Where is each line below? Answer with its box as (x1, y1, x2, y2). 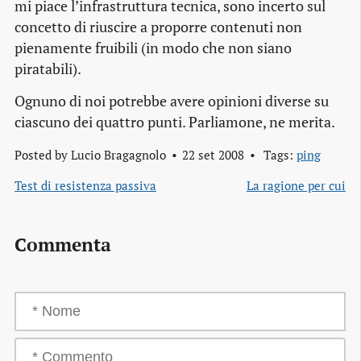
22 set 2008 (181, 147, 244, 164)
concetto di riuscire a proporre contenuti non (15, 18, 302, 37)
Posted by (15, 147, 71, 164)
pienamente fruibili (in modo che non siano (15, 39, 292, 58)
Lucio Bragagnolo (71, 147, 166, 164)
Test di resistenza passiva (15, 177, 156, 194)
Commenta (15, 231, 111, 257)
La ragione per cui (247, 177, 346, 194)
